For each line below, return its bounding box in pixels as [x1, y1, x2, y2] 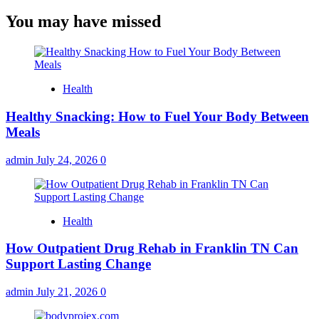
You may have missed [6, 12, 161, 31]
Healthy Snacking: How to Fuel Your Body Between [6, 108, 309, 124]
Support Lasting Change [6, 256, 151, 272]
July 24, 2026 [36, 153, 100, 166]
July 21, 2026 [36, 286, 100, 298]
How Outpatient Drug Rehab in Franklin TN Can [6, 241, 298, 256]
